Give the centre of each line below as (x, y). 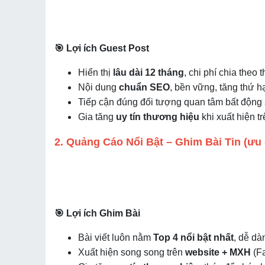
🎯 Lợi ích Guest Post (102, 48)
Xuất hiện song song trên (132, 252)
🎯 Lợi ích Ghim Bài (97, 213)
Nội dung (98, 87)
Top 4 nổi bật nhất (193, 237)
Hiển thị (96, 72)
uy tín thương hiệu (158, 117)
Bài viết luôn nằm (116, 237)
